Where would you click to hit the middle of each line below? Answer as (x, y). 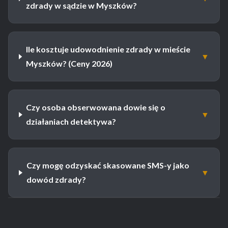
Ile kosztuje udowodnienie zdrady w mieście (108, 49)
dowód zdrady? (56, 180)
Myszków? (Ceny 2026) (69, 64)
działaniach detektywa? (71, 122)
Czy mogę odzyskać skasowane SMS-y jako (108, 165)
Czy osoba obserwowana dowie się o (96, 107)
